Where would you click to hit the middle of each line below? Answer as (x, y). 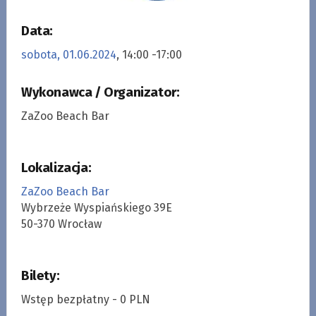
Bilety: (40, 276)
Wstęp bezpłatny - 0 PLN (85, 300)
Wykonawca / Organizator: (100, 93)
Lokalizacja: (56, 168)
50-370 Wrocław (61, 224)
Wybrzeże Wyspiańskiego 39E (96, 208)
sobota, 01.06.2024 (68, 55)
